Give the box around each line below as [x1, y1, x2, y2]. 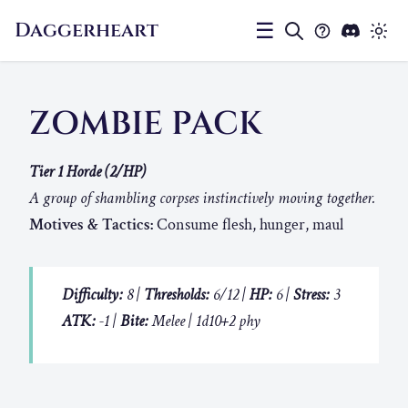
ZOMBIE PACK [29, 102, 270, 147]
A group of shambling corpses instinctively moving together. [29, 188, 375, 209]
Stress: [293, 284, 330, 306]
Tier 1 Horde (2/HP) [29, 161, 146, 183]
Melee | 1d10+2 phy [148, 311, 260, 332]
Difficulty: [62, 284, 123, 306]
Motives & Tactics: [29, 214, 153, 236]
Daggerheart [15, 16, 158, 44]
